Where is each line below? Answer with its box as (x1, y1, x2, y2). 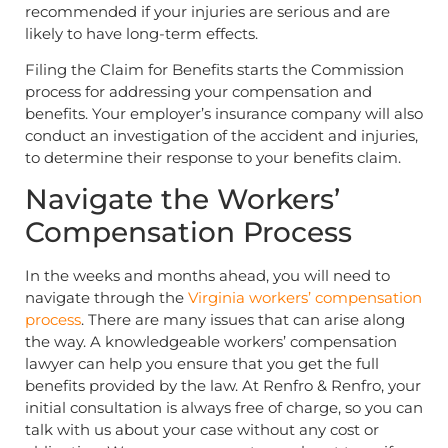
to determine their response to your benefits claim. (25, 147, 401, 167)
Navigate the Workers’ (25, 182, 340, 217)
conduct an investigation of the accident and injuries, (25, 125, 418, 145)
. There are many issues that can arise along (81, 310, 405, 330)
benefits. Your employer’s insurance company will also (25, 103, 423, 123)
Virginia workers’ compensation (188, 288, 422, 308)
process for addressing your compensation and (25, 81, 372, 101)
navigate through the (25, 288, 188, 308)
